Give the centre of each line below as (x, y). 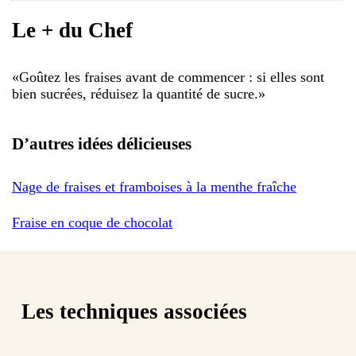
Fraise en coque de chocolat (92, 222)
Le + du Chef (72, 31)
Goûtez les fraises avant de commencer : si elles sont (172, 77)
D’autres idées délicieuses (102, 143)
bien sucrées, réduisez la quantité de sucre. (135, 93)
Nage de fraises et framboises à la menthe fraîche (154, 186)
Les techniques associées (134, 312)
